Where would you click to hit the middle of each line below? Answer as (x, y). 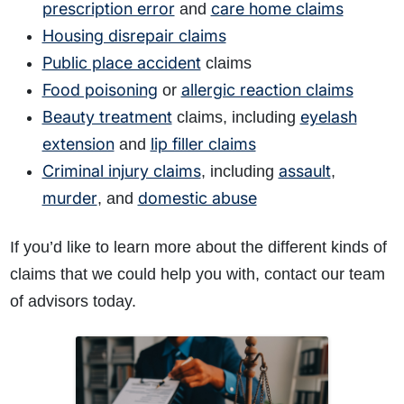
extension (78, 143)
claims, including (236, 117)
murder (69, 197)
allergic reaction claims (267, 89)
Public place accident (121, 62)
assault (304, 170)
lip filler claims (203, 143)
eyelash (328, 116)
